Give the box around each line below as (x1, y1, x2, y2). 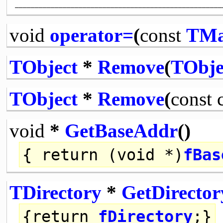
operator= (49, 24, 133, 46)
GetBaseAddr (64, 119, 178, 141)
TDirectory (9, 181, 102, 203)
